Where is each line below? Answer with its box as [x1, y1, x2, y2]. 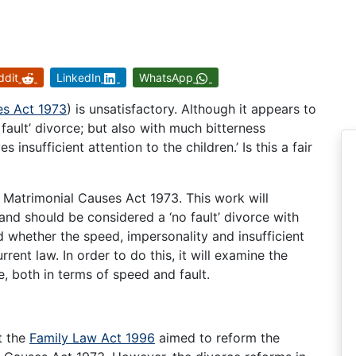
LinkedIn [56, 71, 101, 85]
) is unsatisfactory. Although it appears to [67, 101, 316, 118]
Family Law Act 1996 [29, 329, 155, 346]
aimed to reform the [155, 329, 280, 346]
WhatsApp [139, 71, 193, 85]
